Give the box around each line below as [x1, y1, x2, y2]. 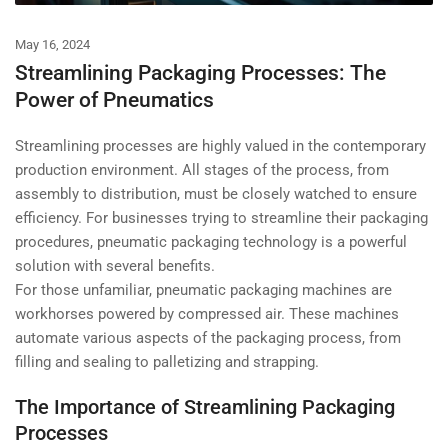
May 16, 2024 [15, 37, 90, 52]
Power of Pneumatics [15, 88, 214, 112]
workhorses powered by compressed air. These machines [15, 305, 399, 323]
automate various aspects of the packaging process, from [15, 329, 401, 347]
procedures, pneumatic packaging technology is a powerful [15, 233, 407, 251]
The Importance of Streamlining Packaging [15, 395, 395, 419]
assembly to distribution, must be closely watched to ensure [15, 185, 417, 203]
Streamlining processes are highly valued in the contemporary [15, 137, 426, 155]
